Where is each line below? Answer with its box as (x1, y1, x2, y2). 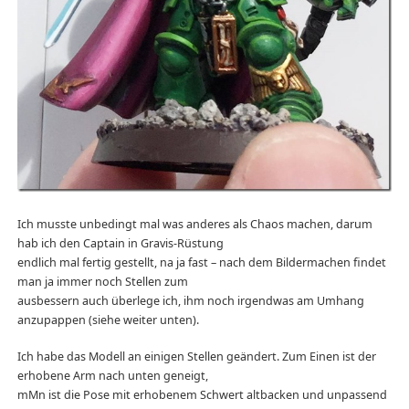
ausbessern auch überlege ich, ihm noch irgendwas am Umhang (16, 293, 364, 309)
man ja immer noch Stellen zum (16, 274, 188, 290)
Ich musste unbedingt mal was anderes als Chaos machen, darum (16, 216, 372, 233)
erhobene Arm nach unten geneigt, (16, 368, 208, 384)
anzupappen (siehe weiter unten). (16, 312, 199, 329)
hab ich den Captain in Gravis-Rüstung (16, 236, 224, 252)
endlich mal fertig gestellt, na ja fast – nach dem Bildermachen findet (16, 255, 386, 271)
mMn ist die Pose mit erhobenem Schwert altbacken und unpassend (16, 387, 387, 404)
